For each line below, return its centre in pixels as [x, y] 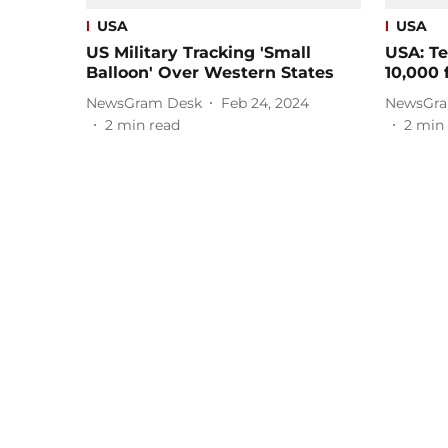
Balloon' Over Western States [210, 73]
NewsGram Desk [144, 102]
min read [148, 125]
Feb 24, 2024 [265, 102]
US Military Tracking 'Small [198, 53]
